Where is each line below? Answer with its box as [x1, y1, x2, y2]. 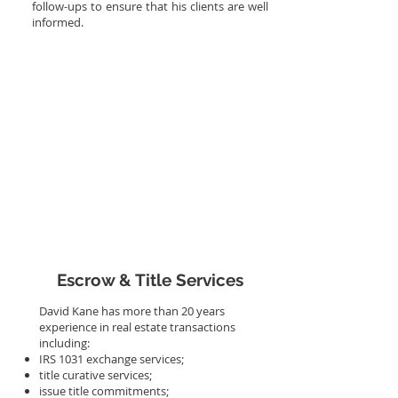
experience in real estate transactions [39, 319, 235, 335]
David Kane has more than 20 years [39, 303, 225, 319]
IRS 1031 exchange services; [39, 351, 184, 367]
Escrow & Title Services [57, 270, 243, 290]
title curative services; [39, 367, 152, 383]
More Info [118, 28, 182, 45]
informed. [32, 14, 84, 30]
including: [39, 335, 90, 351]
